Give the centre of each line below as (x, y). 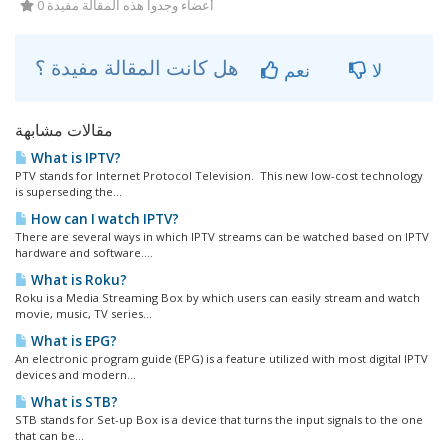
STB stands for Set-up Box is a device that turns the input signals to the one (219, 419)
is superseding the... (68, 191)
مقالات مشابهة (64, 130)
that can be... (49, 435)
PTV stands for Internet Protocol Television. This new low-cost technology (219, 175)
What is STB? (73, 402)
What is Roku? (77, 280)
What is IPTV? (74, 158)
